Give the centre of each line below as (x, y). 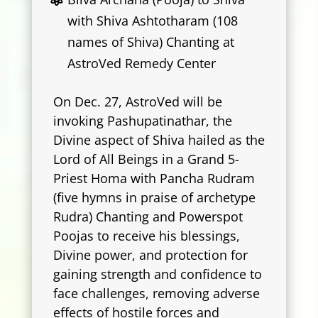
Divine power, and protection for (150, 255)
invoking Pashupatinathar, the (142, 121)
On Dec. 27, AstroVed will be (137, 102)
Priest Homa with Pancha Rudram (154, 179)
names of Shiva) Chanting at (151, 42)
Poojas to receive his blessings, (146, 236)
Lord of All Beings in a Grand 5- (146, 159)
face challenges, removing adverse (156, 294)
